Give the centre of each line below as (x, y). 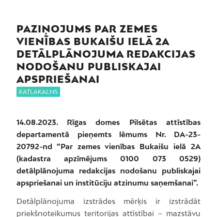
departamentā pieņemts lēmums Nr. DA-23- (108, 134)
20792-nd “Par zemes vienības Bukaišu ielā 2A (108, 147)
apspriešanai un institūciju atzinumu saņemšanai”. (107, 183)
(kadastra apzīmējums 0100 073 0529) (108, 159)
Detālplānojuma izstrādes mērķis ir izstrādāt (108, 201)
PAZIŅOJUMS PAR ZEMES (87, 29)
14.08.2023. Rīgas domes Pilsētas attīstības (108, 122)
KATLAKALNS (38, 92)
